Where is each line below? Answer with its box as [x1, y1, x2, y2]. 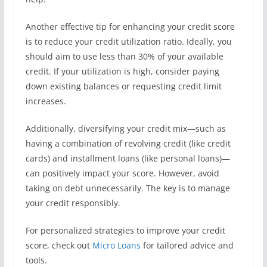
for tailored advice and [140, 240, 234, 251]
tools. [25, 254, 47, 266]
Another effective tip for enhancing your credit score [25, 21, 235, 32]
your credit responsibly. [25, 197, 120, 209]
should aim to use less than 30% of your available [25, 51, 223, 62]
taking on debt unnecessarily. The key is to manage [25, 182, 230, 194]
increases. [25, 95, 66, 107]
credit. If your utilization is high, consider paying [25, 66, 219, 77]
